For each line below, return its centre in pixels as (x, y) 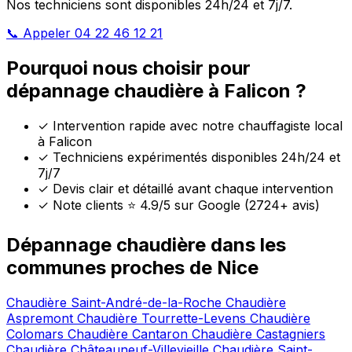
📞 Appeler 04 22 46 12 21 (84, 33)
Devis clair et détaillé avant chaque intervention (191, 189)
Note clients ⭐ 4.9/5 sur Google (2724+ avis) (184, 205)
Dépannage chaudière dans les (146, 244)
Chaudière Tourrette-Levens (163, 318)
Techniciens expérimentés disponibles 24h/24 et (194, 157)
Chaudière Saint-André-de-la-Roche (116, 302)
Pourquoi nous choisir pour (128, 68)
